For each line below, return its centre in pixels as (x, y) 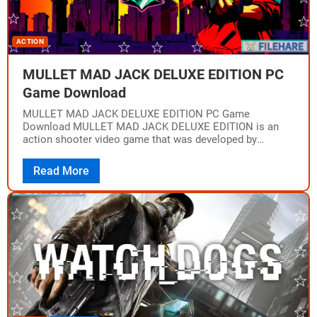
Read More (61, 171)
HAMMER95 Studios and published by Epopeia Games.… (155, 152)
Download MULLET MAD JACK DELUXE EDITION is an (151, 127)
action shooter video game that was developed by (140, 139)
